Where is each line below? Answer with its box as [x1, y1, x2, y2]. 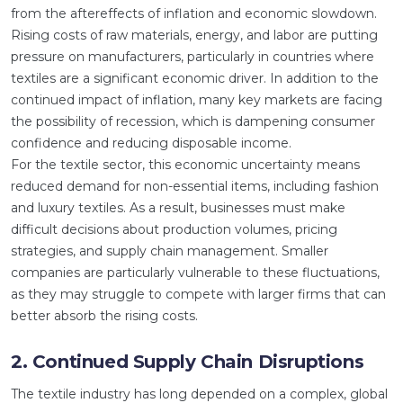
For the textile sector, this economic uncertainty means [11, 157, 360, 173]
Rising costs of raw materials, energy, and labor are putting [11, 27, 378, 43]
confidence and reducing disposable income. [11, 135, 291, 151]
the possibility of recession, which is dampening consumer [11, 113, 375, 130]
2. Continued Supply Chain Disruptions [11, 351, 364, 372]
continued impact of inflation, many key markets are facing [11, 92, 382, 108]
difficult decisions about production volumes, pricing [11, 221, 337, 237]
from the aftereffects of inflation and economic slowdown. [11, 5, 377, 22]
